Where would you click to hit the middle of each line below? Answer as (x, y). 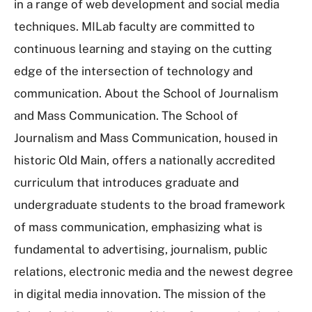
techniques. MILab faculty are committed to (134, 26)
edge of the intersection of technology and (133, 71)
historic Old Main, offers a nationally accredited (145, 160)
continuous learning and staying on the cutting (143, 49)
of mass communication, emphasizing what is (138, 227)
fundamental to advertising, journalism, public (141, 249)
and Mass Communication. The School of (126, 116)
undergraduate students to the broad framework (150, 205)
